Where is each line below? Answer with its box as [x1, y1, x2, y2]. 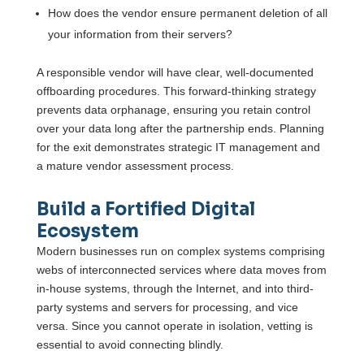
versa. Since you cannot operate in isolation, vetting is [36, 318, 313, 332]
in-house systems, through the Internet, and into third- [36, 281, 314, 295]
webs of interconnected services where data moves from [36, 262, 327, 276]
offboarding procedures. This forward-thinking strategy [36, 84, 316, 97]
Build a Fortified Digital [36, 197, 255, 220]
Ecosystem [36, 219, 139, 242]
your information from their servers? [47, 27, 232, 41]
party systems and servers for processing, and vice [36, 300, 298, 314]
